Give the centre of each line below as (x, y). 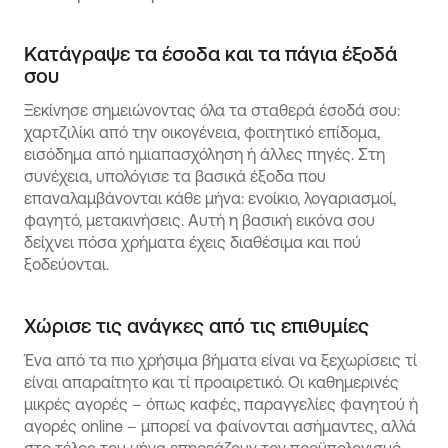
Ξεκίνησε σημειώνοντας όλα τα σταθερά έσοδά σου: (212, 110)
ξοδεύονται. (66, 264)
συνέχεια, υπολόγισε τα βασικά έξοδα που (175, 176)
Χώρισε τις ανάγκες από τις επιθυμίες (196, 325)
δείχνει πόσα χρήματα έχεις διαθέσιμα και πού (192, 242)
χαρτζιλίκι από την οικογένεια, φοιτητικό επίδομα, (202, 132)
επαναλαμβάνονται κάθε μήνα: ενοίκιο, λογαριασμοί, (210, 198)
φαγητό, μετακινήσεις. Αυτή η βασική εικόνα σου (199, 220)
